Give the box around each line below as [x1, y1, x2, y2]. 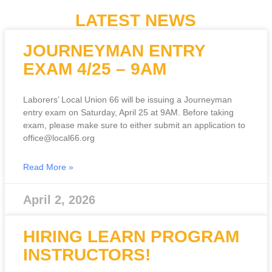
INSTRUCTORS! [23, 245, 151, 265]
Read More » [23, 162, 73, 172]
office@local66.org [23, 133, 95, 143]
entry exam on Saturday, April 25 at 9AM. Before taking [23, 107, 234, 118]
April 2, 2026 [23, 193, 95, 207]
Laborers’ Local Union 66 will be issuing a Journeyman [23, 95, 232, 105]
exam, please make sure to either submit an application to [23, 120, 245, 131]
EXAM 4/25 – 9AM [23, 59, 166, 79]
